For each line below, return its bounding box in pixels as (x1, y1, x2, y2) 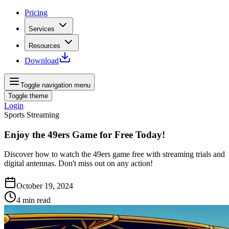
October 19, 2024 (16, 181, 73, 191)
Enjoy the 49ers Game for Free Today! (4, 129, 165, 140)
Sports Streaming (4, 110, 59, 119)
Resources (29, 42, 60, 50)
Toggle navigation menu (20, 81, 90, 89)
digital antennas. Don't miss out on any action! (4, 159, 153, 168)
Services (29, 25, 55, 33)
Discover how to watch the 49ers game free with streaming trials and (4, 150, 225, 159)
